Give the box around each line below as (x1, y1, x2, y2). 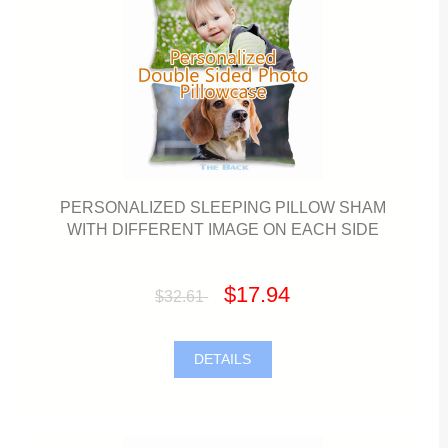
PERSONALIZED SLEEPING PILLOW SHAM (59, 197, 386, 216)
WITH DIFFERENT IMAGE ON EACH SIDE (66, 219, 379, 238)
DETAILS (190, 351, 256, 367)
